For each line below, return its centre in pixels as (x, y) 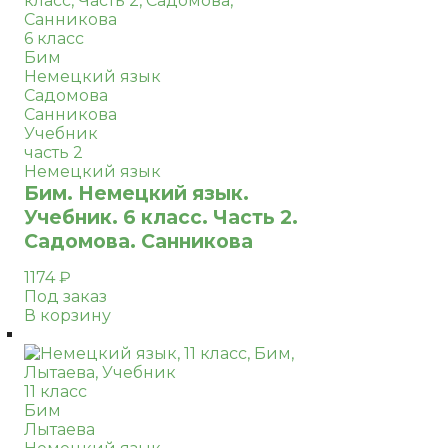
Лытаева (59, 429)
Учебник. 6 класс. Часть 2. (161, 217)
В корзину (67, 315)
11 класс (55, 391)
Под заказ (65, 296)
